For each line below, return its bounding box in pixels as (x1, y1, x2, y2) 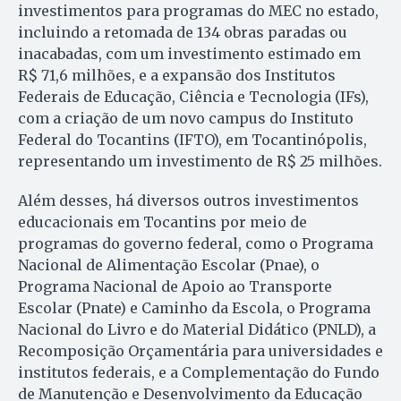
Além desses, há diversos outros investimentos (18, 191, 359, 209)
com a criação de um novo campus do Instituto (18, 108, 354, 127)
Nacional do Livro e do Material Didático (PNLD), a (18, 320, 376, 338)
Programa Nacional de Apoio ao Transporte (18, 277, 332, 295)
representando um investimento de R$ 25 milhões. (18, 151, 382, 170)
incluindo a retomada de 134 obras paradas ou (18, 22, 347, 41)
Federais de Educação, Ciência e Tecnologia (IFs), (18, 87, 369, 106)
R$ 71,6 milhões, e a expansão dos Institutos (18, 65, 336, 84)
